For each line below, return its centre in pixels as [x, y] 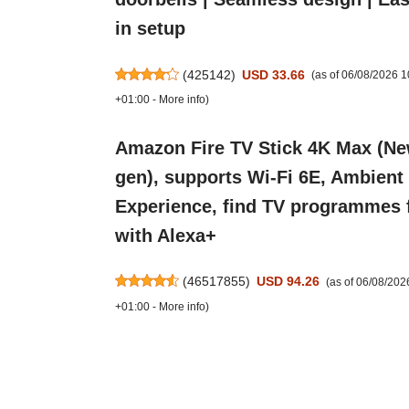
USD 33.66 [274, 74]
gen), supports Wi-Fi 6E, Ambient [259, 177]
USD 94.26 [288, 282]
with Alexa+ [165, 235]
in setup [150, 29]
